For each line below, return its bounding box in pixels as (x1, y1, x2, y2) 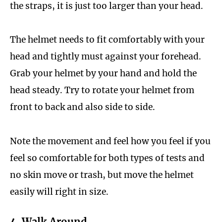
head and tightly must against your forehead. (10, 51, 201, 62)
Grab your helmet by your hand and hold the (10, 68, 197, 79)
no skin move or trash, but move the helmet (10, 169, 194, 180)
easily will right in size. (10, 186, 112, 197)
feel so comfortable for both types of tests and (10, 152, 205, 164)
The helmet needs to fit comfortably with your (10, 34, 205, 46)
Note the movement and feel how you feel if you (10, 135, 211, 147)
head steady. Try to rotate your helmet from (10, 85, 194, 96)
